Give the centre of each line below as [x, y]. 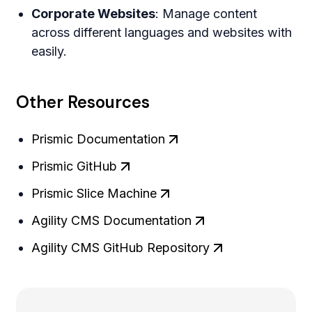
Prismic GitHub [75, 166]
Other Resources [83, 102]
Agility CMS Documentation [112, 221]
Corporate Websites [94, 14]
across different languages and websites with [162, 33]
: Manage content [206, 14]
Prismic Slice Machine [94, 194]
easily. [49, 52]
